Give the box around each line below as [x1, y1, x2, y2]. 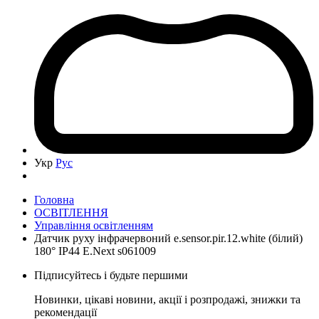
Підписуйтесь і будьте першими [34, 268, 188, 281]
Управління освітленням [34, 219, 153, 231]
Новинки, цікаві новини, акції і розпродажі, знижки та [34, 293, 300, 305]
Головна [34, 193, 74, 206]
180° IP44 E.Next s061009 [34, 244, 156, 257]
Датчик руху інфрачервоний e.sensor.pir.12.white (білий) [34, 231, 303, 244]
